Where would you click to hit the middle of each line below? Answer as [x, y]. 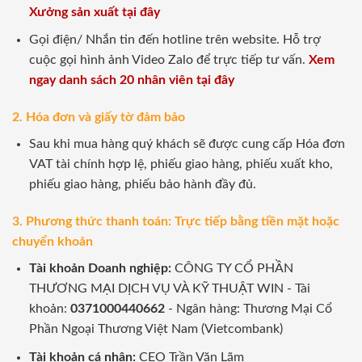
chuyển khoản [53, 241]
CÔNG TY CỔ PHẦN [232, 268]
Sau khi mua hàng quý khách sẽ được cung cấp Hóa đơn [187, 144]
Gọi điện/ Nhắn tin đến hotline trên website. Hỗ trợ [175, 40]
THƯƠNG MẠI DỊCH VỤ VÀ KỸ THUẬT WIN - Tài [169, 288]
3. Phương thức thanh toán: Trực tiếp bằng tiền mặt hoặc [176, 221]
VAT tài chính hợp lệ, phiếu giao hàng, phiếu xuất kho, [181, 164]
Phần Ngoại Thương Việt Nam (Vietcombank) [156, 328]
